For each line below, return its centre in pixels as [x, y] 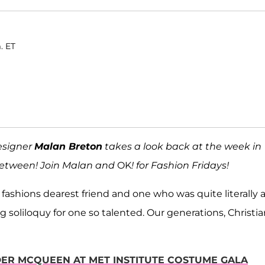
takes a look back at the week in [182, 147]
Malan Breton [68, 147]
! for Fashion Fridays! [180, 166]
